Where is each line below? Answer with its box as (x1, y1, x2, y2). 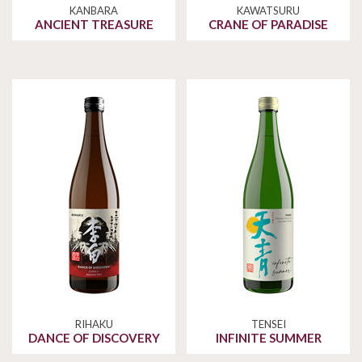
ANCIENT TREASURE (34, 17, 154, 32)
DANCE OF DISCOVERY (27, 330, 160, 346)
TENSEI (250, 318, 286, 331)
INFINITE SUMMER (215, 330, 322, 346)
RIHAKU (74, 318, 113, 331)
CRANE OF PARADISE (208, 17, 328, 32)
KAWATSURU (237, 4, 300, 18)
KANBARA (69, 4, 118, 18)
